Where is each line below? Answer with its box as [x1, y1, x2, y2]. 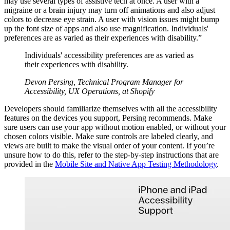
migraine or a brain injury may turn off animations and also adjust [4, 5, 215, 14]
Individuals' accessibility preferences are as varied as [25, 50, 194, 60]
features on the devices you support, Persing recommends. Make [4, 113, 212, 122]
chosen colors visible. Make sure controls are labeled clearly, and [4, 131, 213, 141]
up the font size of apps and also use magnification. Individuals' [4, 24, 208, 33]
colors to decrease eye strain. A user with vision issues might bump [4, 14, 219, 24]
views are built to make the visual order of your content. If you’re [4, 141, 215, 150]
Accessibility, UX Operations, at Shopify [25, 86, 155, 95]
